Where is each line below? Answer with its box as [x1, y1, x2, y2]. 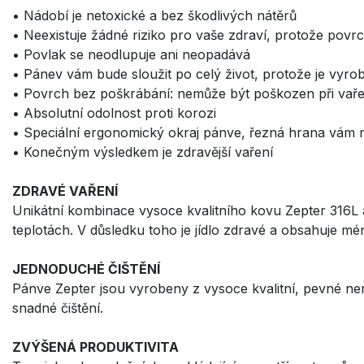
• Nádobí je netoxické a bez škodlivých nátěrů [12, 7, 297, 24]
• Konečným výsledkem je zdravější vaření [12, 144, 273, 161]
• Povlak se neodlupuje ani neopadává [12, 46, 250, 63]
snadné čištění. [12, 300, 103, 317]
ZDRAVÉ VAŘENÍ [12, 183, 118, 200]
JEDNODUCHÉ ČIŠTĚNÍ [12, 261, 160, 278]
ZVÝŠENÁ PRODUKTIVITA [12, 339, 179, 356]
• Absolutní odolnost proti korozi [12, 105, 216, 122]
